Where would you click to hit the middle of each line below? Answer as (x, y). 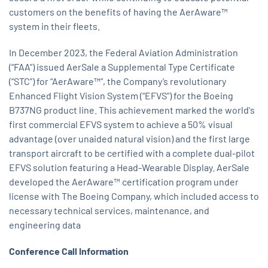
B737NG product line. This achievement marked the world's (132, 110)
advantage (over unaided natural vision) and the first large (130, 139)
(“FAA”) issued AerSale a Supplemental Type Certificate (122, 67)
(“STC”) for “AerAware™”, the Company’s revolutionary (118, 81)
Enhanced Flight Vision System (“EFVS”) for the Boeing (121, 96)
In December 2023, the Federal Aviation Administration (124, 53)
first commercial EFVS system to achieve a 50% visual (121, 124)
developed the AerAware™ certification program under (124, 182)
